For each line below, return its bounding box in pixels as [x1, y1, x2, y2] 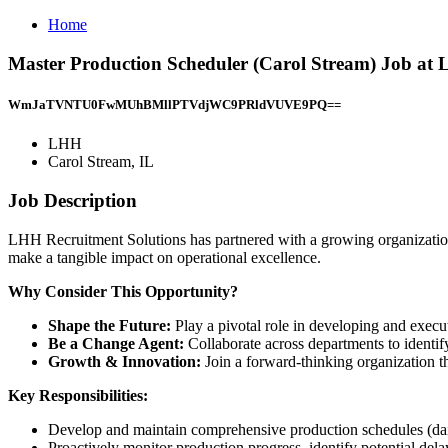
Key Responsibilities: [8, 386, 148, 404]
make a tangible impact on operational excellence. [8, 248, 321, 266]
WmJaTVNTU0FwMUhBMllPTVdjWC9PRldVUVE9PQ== [8, 96, 341, 112]
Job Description [8, 189, 137, 211]
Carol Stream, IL [48, 153, 154, 171]
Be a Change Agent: [48, 334, 188, 352]
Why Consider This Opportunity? [8, 282, 238, 300]
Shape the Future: [48, 316, 175, 334]
